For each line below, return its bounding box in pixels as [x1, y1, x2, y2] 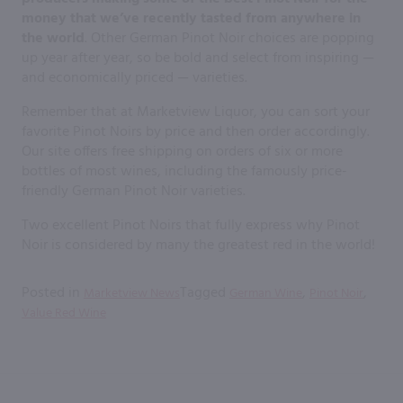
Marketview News [84, 282, 180, 304]
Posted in [22, 281, 84, 305]
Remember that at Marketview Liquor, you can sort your [22, 100, 370, 124]
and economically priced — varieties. [22, 66, 247, 90]
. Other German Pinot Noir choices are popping [85, 26, 374, 50]
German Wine [229, 282, 302, 304]
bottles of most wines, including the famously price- [22, 159, 347, 184]
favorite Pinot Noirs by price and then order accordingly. [22, 120, 370, 144]
